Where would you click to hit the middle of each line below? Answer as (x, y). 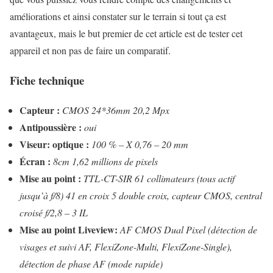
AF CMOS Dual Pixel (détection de (189, 229)
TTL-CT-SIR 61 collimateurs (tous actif (159, 178)
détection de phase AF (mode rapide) (91, 263)
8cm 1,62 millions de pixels (105, 161)
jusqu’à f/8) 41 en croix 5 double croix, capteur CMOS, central (141, 195)
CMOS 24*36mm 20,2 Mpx (116, 110)
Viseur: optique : (54, 144)
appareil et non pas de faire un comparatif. (90, 51)
